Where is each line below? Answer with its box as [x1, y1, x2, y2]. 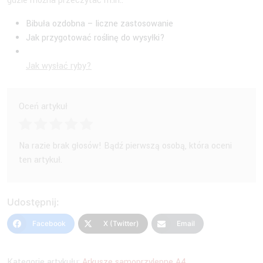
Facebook [32, 219, 66, 228]
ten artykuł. [19, 153, 62, 166]
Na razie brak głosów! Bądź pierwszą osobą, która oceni [19, 139, 232, 152]
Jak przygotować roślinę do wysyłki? [26, 31, 165, 44]
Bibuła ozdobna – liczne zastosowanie [26, 17, 173, 30]
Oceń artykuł [19, 100, 68, 113]
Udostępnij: [7, 196, 59, 208]
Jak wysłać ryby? [26, 59, 92, 72]
